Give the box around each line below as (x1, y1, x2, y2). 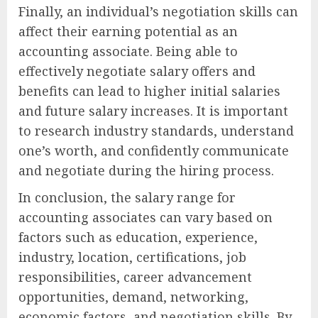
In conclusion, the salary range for (18, 188, 236, 206)
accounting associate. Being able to (18, 42, 238, 60)
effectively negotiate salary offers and (18, 62, 256, 79)
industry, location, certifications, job (18, 248, 246, 265)
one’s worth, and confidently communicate (18, 141, 289, 159)
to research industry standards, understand (18, 121, 294, 139)
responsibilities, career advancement (18, 268, 252, 285)
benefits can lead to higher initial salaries (18, 82, 280, 99)
